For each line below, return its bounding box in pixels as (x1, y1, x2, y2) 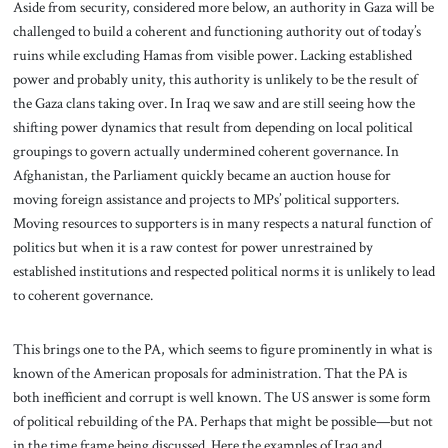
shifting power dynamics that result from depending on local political (12, 117, 413, 138)
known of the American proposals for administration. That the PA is (12, 362, 407, 383)
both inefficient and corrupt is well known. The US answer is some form (12, 386, 431, 407)
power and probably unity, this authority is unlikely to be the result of (12, 69, 417, 90)
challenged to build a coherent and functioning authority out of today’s (12, 21, 421, 42)
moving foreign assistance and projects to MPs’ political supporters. (12, 189, 399, 210)
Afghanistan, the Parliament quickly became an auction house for (12, 165, 391, 186)
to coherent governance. (12, 285, 153, 306)
